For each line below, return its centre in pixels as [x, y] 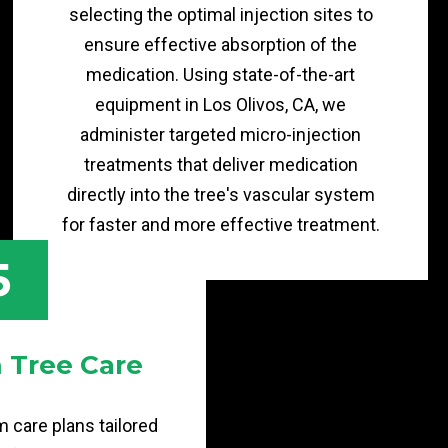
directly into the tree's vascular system [220, 194]
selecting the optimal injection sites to [220, 14]
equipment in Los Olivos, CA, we [221, 104]
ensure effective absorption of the [221, 44]
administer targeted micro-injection [221, 134]
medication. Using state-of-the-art [221, 74]
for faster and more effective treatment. [220, 224]
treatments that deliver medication [220, 164]
